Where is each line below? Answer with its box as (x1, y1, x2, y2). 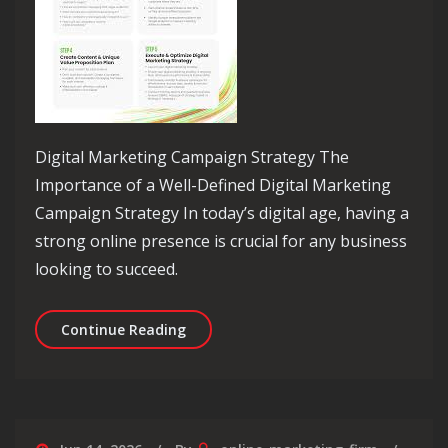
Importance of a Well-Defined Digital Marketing (35, 174, 391, 197)
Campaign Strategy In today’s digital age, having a (35, 202, 409, 225)
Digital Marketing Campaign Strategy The (35, 146, 349, 169)
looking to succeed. (35, 258, 178, 281)
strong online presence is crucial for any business (35, 230, 407, 253)
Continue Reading (61, 320, 186, 340)
